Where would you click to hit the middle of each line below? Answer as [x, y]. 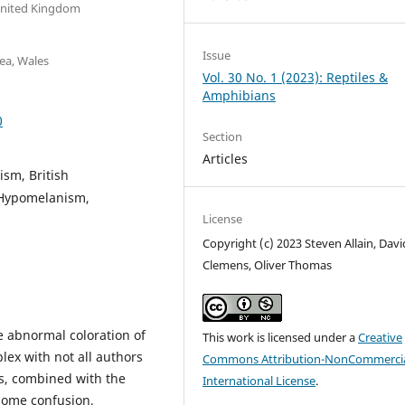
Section [223, 137]
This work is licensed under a [281, 338]
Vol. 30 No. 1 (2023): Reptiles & [296, 77]
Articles [226, 159]
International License [259, 381]
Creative [381, 338]
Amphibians [240, 95]
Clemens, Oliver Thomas [268, 265]
